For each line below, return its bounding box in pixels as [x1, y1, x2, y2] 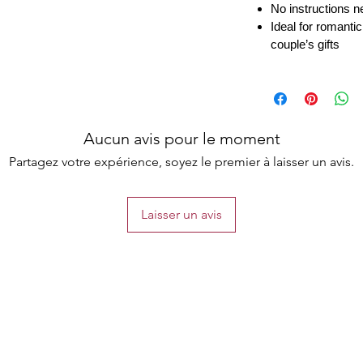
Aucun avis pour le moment [83, 129, 280, 149]
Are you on [28, 313, 213, 357]
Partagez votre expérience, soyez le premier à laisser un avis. [9, 154, 354, 170]
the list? [212, 310, 334, 358]
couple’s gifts [271, 37, 340, 52]
